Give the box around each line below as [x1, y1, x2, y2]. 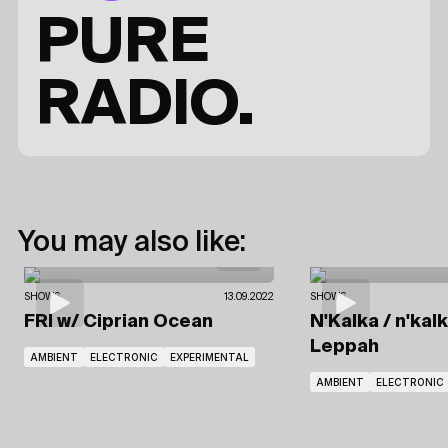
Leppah [310, 338, 379, 356]
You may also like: [18, 229, 246, 257]
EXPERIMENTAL [170, 351, 249, 363]
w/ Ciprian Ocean [57, 313, 213, 331]
